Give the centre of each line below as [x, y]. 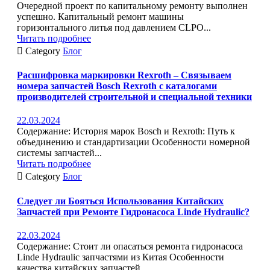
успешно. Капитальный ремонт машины [100, 16]
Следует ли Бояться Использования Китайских [120, 201]
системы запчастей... [59, 153]
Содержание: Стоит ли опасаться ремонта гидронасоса [130, 246]
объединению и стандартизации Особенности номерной [133, 142]
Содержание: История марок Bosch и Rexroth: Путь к [126, 131]
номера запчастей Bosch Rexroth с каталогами [117, 86]
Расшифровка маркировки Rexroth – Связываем [124, 75]
